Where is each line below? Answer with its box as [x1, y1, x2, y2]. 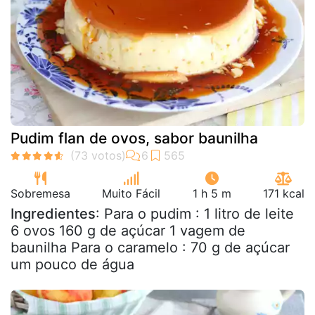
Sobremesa [11, 186, 70, 200]
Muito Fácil [102, 186, 161, 200]
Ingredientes [11, 205, 96, 222]
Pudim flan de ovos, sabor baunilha [11, 129, 258, 147]
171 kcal [262, 186, 304, 200]
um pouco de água [11, 255, 134, 273]
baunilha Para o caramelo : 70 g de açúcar [11, 238, 290, 256]
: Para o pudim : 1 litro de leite [96, 205, 294, 222]
